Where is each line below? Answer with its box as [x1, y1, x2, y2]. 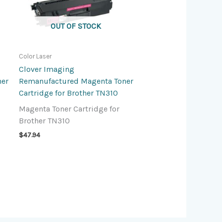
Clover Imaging [18, 64, 74, 74]
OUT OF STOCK [51, 21, 102, 31]
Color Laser [18, 52, 52, 60]
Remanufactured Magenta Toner [18, 76, 133, 86]
